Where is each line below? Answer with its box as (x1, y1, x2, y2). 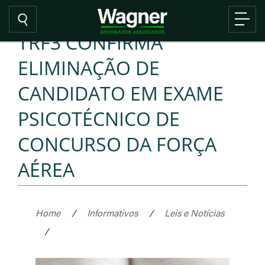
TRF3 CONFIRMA (18, 30, 163, 55)
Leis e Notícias (164, 206, 224, 219)
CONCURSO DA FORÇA (18, 131, 216, 157)
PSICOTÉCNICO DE (18, 106, 180, 131)
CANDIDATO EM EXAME (18, 80, 224, 106)
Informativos (87, 206, 138, 219)
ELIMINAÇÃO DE (18, 55, 160, 80)
